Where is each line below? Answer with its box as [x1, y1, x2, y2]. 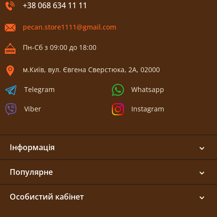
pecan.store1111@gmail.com [23, 22, 116, 31]
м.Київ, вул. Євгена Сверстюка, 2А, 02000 [23, 65, 160, 75]
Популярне [10, 167, 53, 177]
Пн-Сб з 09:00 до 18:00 [23, 43, 96, 52]
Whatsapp [131, 85, 164, 94]
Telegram [24, 85, 55, 94]
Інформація [10, 142, 55, 153]
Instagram [131, 104, 164, 113]
